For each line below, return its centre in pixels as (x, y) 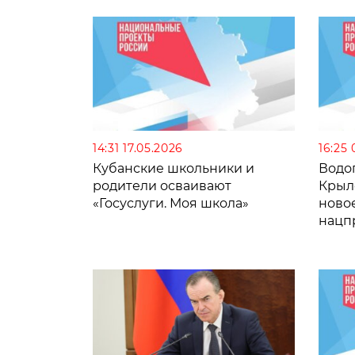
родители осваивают (162, 185)
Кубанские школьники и (174, 168)
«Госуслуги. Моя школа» (171, 203)
